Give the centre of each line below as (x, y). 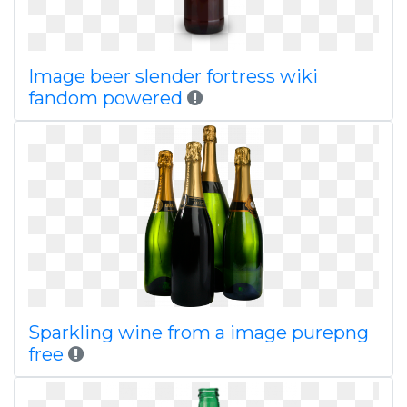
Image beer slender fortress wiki (173, 76)
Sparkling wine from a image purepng (199, 333)
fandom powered (105, 98)
